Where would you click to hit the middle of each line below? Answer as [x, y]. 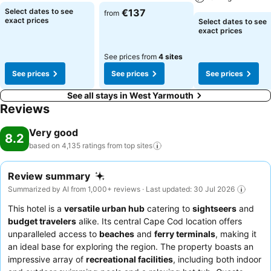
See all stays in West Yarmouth [130, 95]
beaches [117, 233]
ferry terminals [185, 233]
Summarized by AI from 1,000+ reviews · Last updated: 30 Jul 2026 [121, 189]
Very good [54, 132]
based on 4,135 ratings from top [82, 145]
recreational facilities [129, 259]
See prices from [131, 57]
